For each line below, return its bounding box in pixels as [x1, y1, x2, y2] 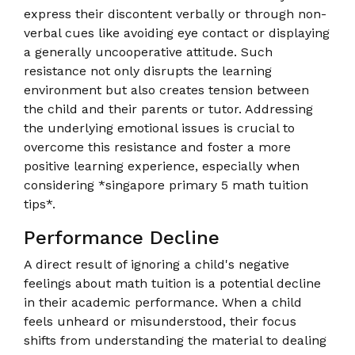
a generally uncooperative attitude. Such [24, 44, 273, 59]
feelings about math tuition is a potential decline [24, 275, 321, 291]
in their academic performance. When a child [24, 294, 302, 310]
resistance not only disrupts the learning [24, 63, 272, 78]
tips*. [24, 196, 55, 212]
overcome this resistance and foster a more [24, 139, 291, 155]
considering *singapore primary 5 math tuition [24, 177, 308, 193]
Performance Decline [24, 226, 219, 249]
